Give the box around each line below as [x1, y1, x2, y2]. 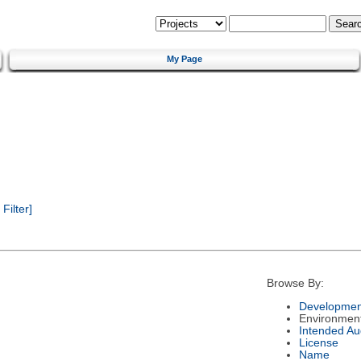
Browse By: [266, 277, 324, 290]
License [298, 336, 338, 349]
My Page [167, 53, 202, 64]
